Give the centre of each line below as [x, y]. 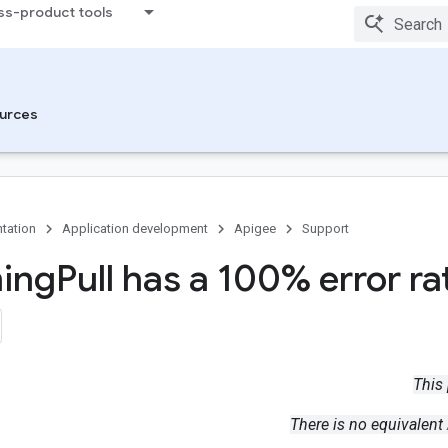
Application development [135, 228]
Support [325, 228]
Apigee [255, 228]
